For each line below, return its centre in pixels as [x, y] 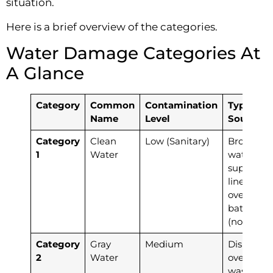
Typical [245, 105]
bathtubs [248, 208]
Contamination [181, 105]
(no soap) [248, 222]
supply [243, 168]
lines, [239, 182]
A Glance [45, 73]
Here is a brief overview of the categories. [112, 27]
